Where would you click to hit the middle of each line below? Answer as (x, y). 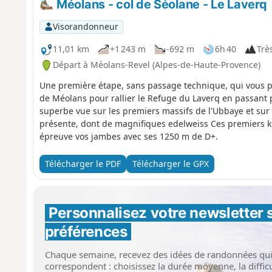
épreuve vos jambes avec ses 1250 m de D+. (128, 136)
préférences (86, 231)
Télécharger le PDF (83, 164)
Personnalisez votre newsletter (158, 212)
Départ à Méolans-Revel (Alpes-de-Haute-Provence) (156, 65)
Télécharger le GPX (170, 164)
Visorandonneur (85, 27)
